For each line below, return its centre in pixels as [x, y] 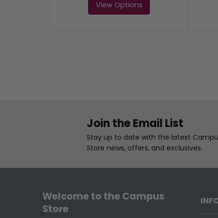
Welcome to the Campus [103, 197]
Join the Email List [135, 123]
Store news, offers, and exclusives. [145, 148]
